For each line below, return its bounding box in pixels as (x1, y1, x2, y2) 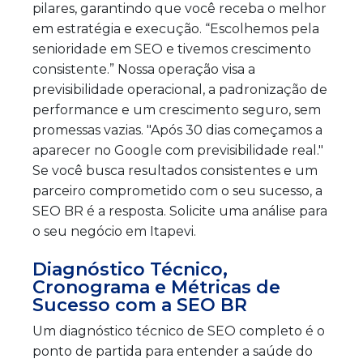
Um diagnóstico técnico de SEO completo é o (32, 322, 325, 339)
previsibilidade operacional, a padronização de (32, 81, 327, 97)
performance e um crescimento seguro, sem (32, 101, 321, 117)
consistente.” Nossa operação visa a (32, 61, 255, 77)
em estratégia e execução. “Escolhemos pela (32, 20, 319, 36)
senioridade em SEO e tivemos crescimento (32, 41, 311, 57)
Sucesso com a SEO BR (32, 293, 247, 316)
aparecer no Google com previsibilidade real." (32, 142, 323, 158)
